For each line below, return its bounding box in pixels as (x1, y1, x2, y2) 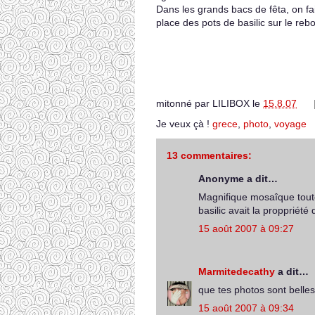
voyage (274, 118, 307, 129)
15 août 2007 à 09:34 (198, 302, 294, 314)
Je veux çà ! (156, 118, 212, 129)
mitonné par (156, 98, 212, 110)
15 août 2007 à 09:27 (198, 223, 294, 234)
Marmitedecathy (198, 266, 275, 277)
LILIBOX (212, 98, 250, 110)
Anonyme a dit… (198, 173, 278, 184)
